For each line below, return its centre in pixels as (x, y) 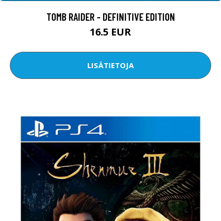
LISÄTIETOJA (110, 65)
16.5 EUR (110, 32)
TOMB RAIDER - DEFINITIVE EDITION (110, 16)
